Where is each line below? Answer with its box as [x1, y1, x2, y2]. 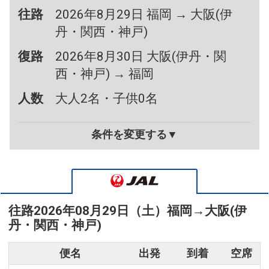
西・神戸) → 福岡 [55, 67, 154, 82]
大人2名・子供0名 [55, 91, 159, 106]
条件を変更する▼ [91, 128, 178, 141]
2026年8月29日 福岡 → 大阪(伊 [55, 7, 233, 22]
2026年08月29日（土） [34, 204, 167, 219]
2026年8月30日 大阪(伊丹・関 [55, 49, 227, 64]
